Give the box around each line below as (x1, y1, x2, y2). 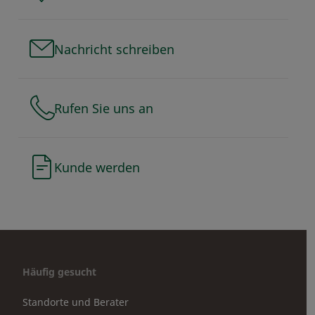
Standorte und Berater (22, 295, 129, 309)
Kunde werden (54, 158, 140, 176)
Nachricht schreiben (54, 40, 174, 58)
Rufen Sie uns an (54, 99, 153, 117)
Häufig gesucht (22, 265, 96, 278)
